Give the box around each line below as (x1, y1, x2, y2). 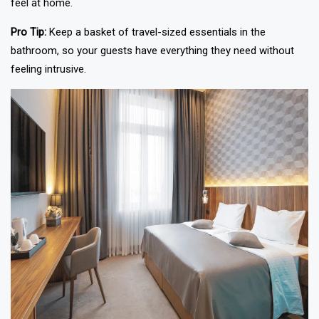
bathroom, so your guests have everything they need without (11, 44, 294, 57)
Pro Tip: (11, 26, 46, 38)
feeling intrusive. (11, 63, 86, 75)
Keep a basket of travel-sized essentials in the (46, 26, 266, 38)
